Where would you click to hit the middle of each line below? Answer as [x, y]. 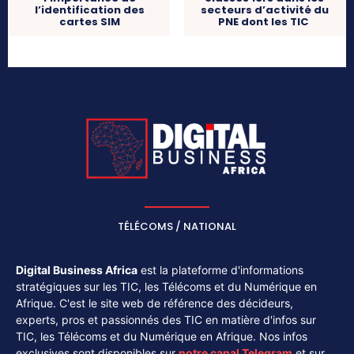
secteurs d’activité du [264, 10]
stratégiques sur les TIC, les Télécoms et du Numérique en [166, 286]
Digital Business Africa [77, 269]
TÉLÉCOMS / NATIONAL [177, 226]
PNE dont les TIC [265, 22]
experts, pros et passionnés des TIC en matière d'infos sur [166, 319]
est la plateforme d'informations [220, 269]
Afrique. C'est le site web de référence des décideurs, [154, 303]
